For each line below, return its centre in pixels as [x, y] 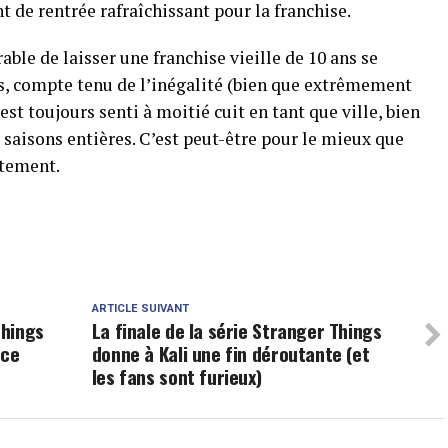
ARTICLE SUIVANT [140, 308]
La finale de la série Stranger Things [236, 330]
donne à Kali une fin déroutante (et [230, 353]
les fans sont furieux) [176, 376]
